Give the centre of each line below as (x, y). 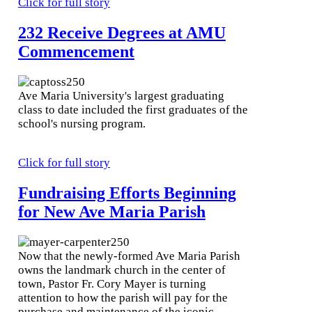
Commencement (76, 52)
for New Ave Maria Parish (112, 212)
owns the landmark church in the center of (122, 270)
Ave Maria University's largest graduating (121, 96)
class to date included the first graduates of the (133, 110)
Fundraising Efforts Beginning (127, 193)
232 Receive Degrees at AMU (122, 33)
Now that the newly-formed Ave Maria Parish (129, 256)
